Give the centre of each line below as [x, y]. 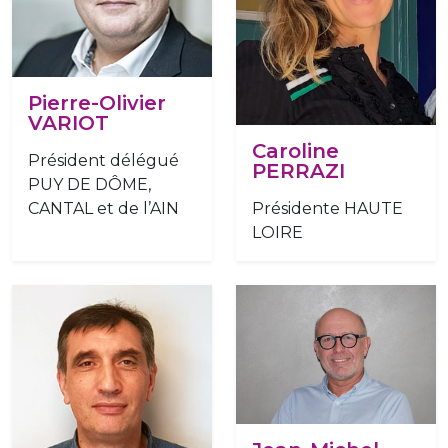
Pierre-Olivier [97, 103]
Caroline [295, 151]
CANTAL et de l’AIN [103, 209]
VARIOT [68, 123]
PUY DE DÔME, [89, 185]
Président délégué [103, 161]
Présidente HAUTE [327, 209]
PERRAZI [298, 171]
